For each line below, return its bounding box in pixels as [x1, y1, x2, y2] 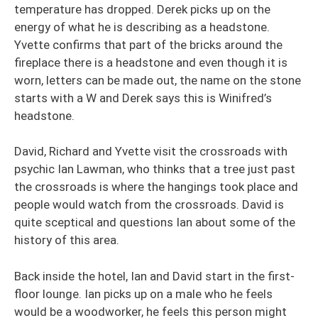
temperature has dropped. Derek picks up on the [14, 1, 270, 16]
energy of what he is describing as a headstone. [14, 19, 270, 34]
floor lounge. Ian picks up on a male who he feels [14, 286, 273, 301]
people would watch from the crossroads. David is [14, 197, 284, 212]
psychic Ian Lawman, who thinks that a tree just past [14, 162, 295, 176]
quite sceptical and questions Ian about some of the [14, 215, 295, 229]
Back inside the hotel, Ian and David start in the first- [14, 268, 295, 283]
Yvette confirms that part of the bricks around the [14, 37, 283, 52]
